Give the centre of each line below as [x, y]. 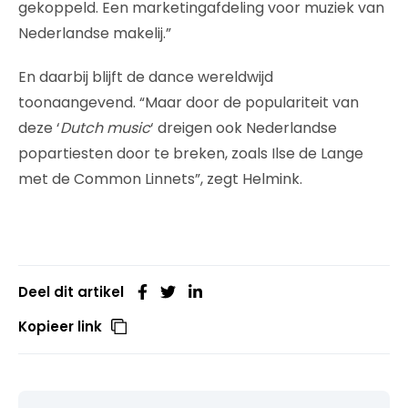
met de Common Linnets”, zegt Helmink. [160, 178]
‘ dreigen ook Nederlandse [244, 127]
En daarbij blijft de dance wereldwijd [146, 76]
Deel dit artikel [71, 291]
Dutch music [105, 127]
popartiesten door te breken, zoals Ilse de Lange [191, 153]
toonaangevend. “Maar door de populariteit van [189, 102]
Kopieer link [60, 326]
